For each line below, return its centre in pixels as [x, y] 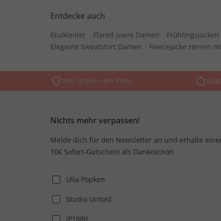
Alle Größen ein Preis [97, 81]
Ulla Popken [86, 179]
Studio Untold [89, 199]
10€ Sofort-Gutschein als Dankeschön [112, 152]
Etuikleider [68, 35]
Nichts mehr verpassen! [95, 120]
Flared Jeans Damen [126, 35]
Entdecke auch [78, 16]
